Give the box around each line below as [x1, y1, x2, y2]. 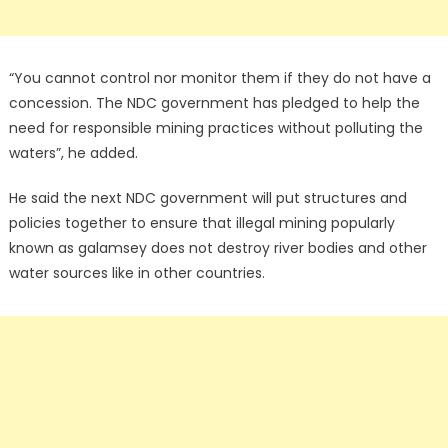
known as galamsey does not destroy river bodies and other [8, 238, 427, 259]
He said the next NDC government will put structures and [8, 188, 407, 209]
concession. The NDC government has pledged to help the [8, 93, 420, 114]
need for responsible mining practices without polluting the [8, 118, 423, 139]
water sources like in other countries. [8, 263, 265, 284]
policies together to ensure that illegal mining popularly [8, 213, 395, 234]
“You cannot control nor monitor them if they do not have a [8, 68, 431, 89]
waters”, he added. [8, 143, 138, 164]
